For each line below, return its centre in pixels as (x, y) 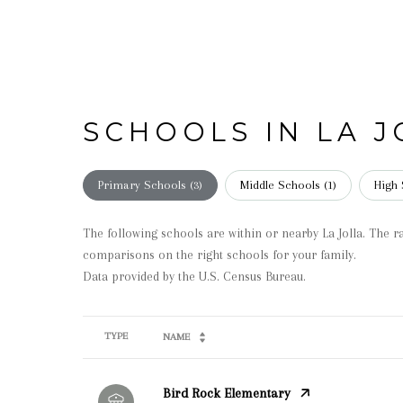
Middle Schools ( (284, 185)
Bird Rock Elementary (227, 393)
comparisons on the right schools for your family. (219, 255)
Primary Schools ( (146, 185)
